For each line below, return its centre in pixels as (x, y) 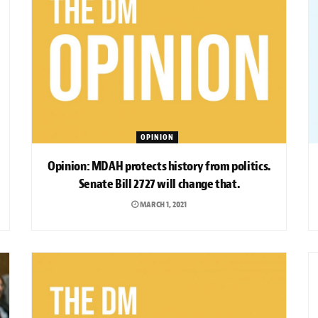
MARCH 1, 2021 (163, 204)
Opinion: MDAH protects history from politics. (159, 166)
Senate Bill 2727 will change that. (159, 184)
